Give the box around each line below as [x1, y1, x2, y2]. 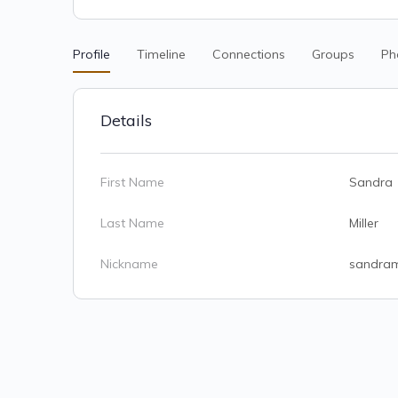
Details [100, 110, 152, 131]
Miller [349, 215, 378, 231]
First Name [100, 174, 164, 190]
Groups [312, 46, 354, 62]
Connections [212, 46, 285, 62]
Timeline [137, 46, 186, 62]
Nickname [100, 256, 158, 272]
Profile [73, 46, 110, 62]
